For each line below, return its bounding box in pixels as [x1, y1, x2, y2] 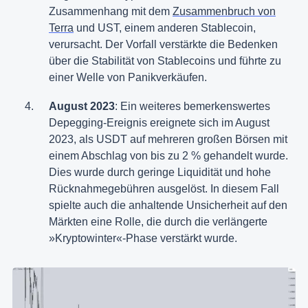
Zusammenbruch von [173, 5, 276, 18]
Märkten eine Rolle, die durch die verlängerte [49, 216, 267, 228]
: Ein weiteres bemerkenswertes [115, 100, 270, 113]
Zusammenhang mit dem [49, 5, 173, 18]
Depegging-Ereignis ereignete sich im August [49, 117, 269, 129]
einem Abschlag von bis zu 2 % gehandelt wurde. [49, 150, 288, 162]
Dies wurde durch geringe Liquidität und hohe [49, 166, 271, 179]
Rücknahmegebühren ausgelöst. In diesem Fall [49, 183, 279, 195]
